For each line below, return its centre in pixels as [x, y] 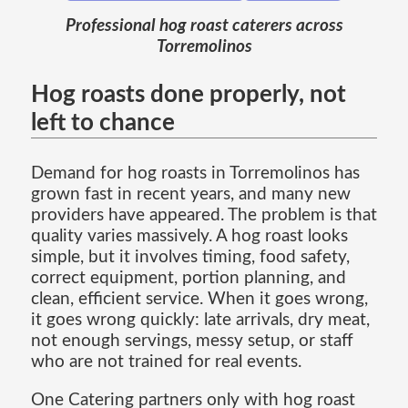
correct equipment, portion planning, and [188, 278]
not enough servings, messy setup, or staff [192, 341]
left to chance [102, 123]
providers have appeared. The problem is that [204, 215]
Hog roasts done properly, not [188, 95]
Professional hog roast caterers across [204, 25]
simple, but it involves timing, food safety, [190, 257]
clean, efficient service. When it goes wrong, [199, 299]
